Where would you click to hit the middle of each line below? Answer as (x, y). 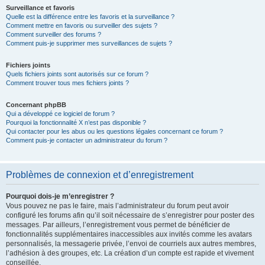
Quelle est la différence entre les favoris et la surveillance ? (90, 17)
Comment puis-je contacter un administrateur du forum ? (87, 140)
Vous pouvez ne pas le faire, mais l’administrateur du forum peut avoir (117, 206)
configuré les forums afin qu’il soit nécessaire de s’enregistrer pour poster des (130, 215)
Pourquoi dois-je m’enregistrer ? (60, 196)
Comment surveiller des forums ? (54, 34)
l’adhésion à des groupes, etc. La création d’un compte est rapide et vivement (130, 253)
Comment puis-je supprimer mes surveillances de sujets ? (89, 43)
